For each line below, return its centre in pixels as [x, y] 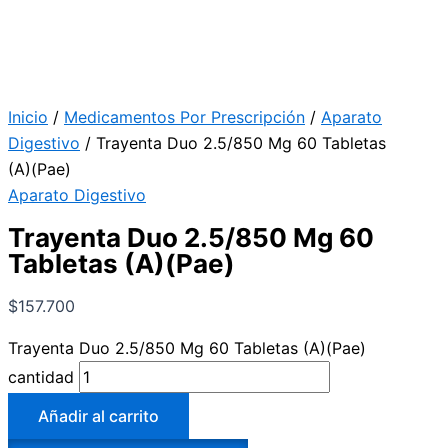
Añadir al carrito [98, 416]
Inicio [28, 117]
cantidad [41, 377]
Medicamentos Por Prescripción [184, 117]
